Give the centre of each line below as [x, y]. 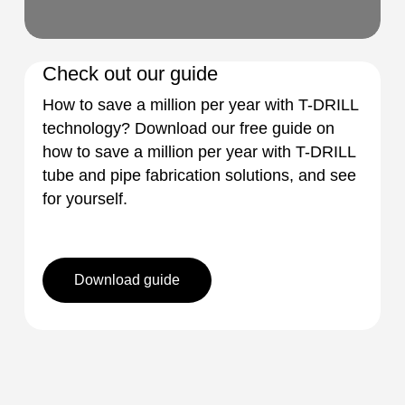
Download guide [127, 280]
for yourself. [85, 199]
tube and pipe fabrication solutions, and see [199, 176]
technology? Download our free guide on [188, 129]
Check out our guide [130, 74]
